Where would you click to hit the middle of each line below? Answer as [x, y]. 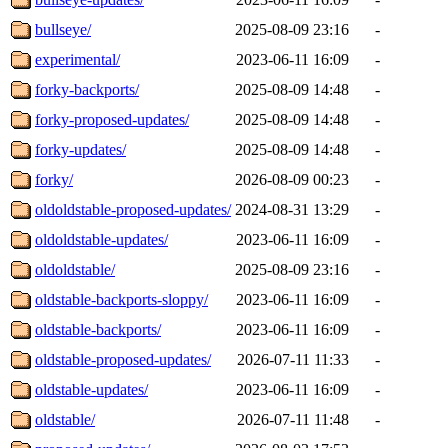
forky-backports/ [87, 89]
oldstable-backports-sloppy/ [121, 299]
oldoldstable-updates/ [101, 239]
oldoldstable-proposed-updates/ [133, 209]
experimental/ [77, 59]
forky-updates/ [80, 149]
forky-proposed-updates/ [112, 119]
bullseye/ [63, 29]
